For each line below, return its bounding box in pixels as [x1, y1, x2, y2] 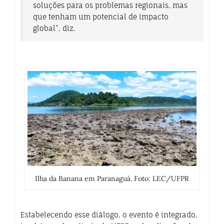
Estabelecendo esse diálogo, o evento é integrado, [20, 210, 197, 219]
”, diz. [55, 24, 75, 33]
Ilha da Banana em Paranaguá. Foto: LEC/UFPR [34, 174, 189, 183]
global [33, 24, 55, 33]
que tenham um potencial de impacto [33, 12, 168, 21]
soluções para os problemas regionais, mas [33, 1, 187, 10]
